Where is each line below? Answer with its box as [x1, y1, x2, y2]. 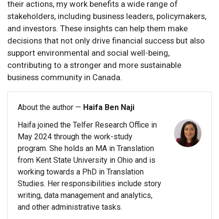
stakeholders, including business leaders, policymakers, [7, 11, 206, 22]
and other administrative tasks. [18, 202, 122, 212]
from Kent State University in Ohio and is [18, 155, 155, 165]
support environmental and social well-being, [7, 48, 170, 58]
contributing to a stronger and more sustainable [7, 60, 181, 70]
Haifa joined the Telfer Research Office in [18, 120, 157, 130]
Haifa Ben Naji [83, 103, 134, 112]
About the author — [18, 103, 83, 112]
